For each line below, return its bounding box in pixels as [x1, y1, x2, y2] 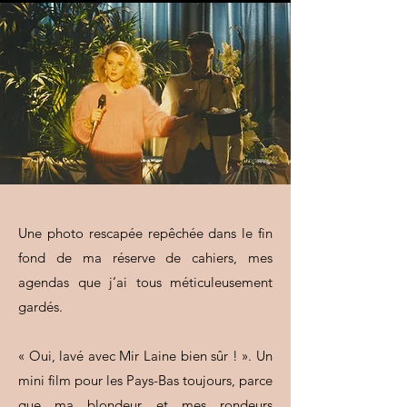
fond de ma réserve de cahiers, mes [18, 249, 273, 266]
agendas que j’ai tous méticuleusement [18, 273, 273, 291]
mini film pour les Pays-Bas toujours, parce [18, 372, 273, 389]
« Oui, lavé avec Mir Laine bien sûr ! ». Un [18, 347, 273, 364]
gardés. [18, 298, 63, 315]
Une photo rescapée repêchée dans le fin [18, 224, 273, 242]
